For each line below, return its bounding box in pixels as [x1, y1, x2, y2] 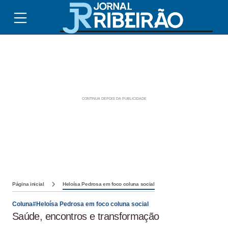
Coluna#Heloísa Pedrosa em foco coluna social [12, 201, 149, 208]
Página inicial [12, 181, 44, 187]
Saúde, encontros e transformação [12, 211, 159, 222]
